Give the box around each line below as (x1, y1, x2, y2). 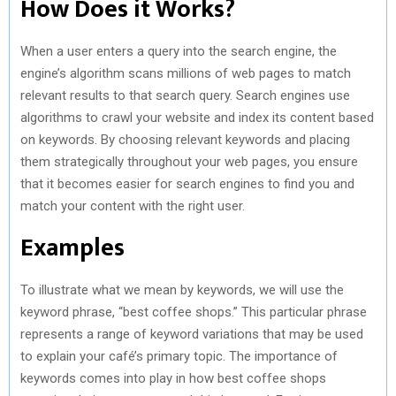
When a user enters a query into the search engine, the (20, 42, 337, 59)
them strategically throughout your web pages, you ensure (20, 153, 358, 170)
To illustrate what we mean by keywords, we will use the (20, 281, 344, 298)
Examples (20, 226, 125, 269)
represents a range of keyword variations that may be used (20, 325, 363, 342)
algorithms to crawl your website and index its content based (20, 109, 374, 126)
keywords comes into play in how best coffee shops (20, 369, 326, 386)
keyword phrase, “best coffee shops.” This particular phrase (20, 303, 367, 320)
